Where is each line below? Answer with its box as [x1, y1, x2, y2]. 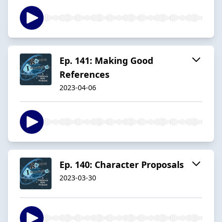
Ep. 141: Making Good [59, 54, 153, 66]
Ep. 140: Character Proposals [59, 158, 184, 170]
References [59, 68, 110, 80]
